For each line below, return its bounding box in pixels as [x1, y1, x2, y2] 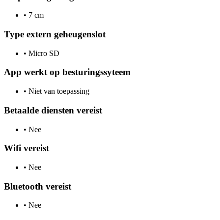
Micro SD [27, 49, 59, 57]
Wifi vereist [4, 143, 49, 154]
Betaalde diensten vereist [4, 105, 102, 115]
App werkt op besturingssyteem [4, 67, 131, 78]
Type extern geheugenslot [4, 29, 106, 39]
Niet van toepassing [27, 87, 89, 96]
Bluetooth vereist [4, 181, 71, 192]
